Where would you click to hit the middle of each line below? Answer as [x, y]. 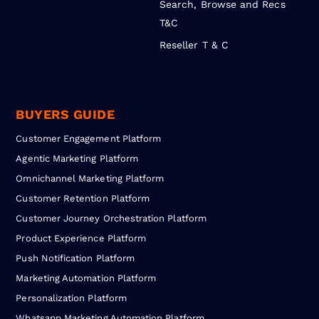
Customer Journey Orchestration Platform [111, 218]
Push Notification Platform [75, 258]
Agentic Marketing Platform [77, 158]
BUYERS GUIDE [66, 114]
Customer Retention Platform [83, 198]
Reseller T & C [194, 45]
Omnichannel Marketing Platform [90, 178]
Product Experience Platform [81, 238]
